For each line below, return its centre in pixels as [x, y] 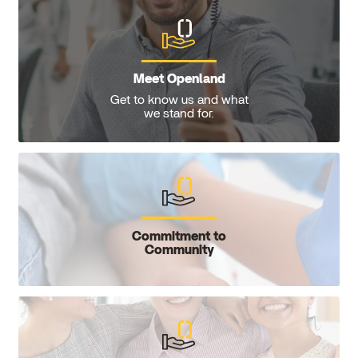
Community [179, 250]
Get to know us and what [179, 99]
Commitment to [179, 236]
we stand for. [179, 113]
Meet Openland [179, 79]
